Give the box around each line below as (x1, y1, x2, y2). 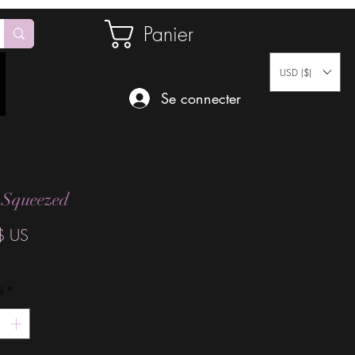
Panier (143, 20, 193, 48)
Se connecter (161, 88, 241, 108)
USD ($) (280, 65, 311, 79)
